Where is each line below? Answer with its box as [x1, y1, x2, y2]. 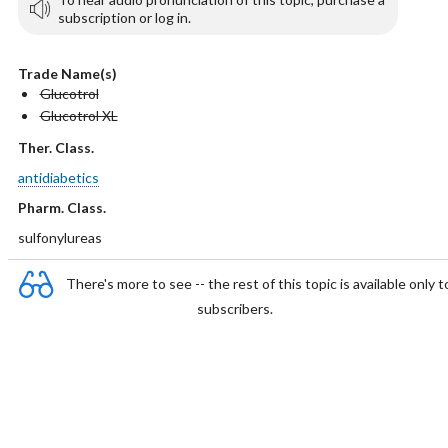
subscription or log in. [57, 9, 191, 26]
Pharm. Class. [17, 199, 106, 216]
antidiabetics [17, 169, 99, 186]
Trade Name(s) [17, 65, 117, 82]
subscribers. [197, 300, 273, 317]
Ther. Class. [17, 139, 94, 156]
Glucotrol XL [39, 107, 118, 124]
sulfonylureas [17, 229, 102, 246]
